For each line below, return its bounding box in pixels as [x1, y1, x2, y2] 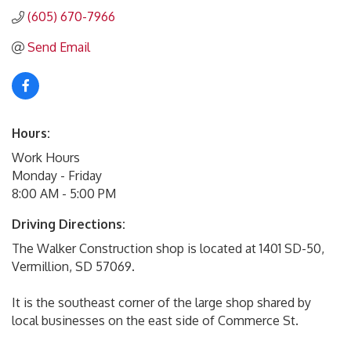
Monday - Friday [12, 168, 102, 183]
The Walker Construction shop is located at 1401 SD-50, [12, 241, 324, 256]
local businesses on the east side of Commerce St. [12, 313, 299, 328]
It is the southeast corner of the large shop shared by [12, 295, 311, 310]
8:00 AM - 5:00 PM [12, 186, 116, 201]
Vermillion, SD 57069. [12, 259, 135, 274]
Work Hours [12, 150, 80, 165]
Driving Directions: [12, 216, 125, 232]
